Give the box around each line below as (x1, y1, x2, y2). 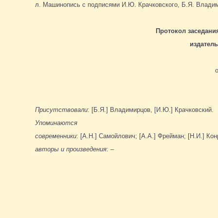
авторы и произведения (35, 145, 107, 153)
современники (35, 132, 76, 140)
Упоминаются (35, 119, 77, 127)
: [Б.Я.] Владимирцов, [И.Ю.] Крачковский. (88, 106, 214, 113)
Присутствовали (35, 106, 88, 113)
